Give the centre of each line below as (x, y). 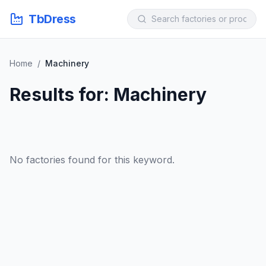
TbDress (52, 19)
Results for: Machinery (108, 94)
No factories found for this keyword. (92, 160)
